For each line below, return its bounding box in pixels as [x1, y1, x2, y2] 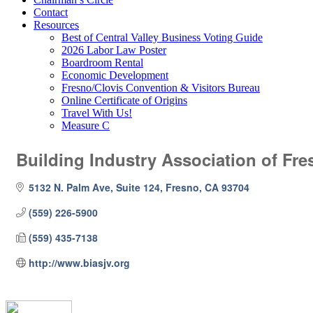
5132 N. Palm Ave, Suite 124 [28, 180, 160, 194]
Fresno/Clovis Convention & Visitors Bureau [61, 82, 260, 94]
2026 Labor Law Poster [61, 44, 166, 56]
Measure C [61, 119, 110, 131]
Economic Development [61, 69, 168, 81]
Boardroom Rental [61, 57, 143, 68]
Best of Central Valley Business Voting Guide [61, 31, 263, 43]
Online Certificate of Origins [61, 94, 187, 106]
